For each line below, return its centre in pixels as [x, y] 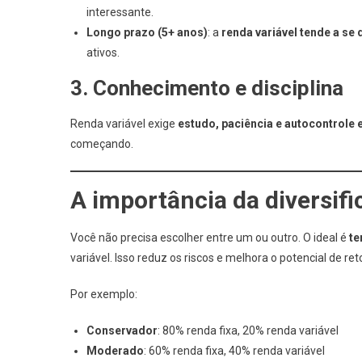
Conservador [122, 330]
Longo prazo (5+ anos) [147, 32]
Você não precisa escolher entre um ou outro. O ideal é [210, 238]
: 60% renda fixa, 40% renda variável [234, 351]
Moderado [115, 351]
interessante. [120, 12]
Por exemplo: [104, 294]
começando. [102, 144]
